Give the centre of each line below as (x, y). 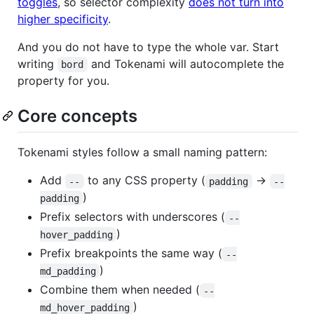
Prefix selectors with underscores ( (132, 217)
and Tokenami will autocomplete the (187, 64)
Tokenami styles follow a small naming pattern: (142, 152)
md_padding (68, 271)
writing (37, 64)
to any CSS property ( (144, 180)
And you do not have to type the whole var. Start (148, 47)
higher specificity (63, 19)
